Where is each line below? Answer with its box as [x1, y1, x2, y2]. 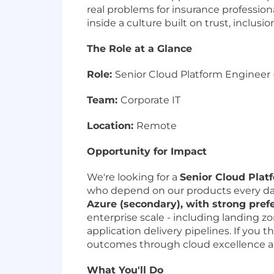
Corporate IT [120, 94, 180, 106]
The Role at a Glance [87, 43, 192, 55]
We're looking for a [87, 171, 180, 183]
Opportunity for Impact [87, 146, 207, 158]
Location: [87, 120, 136, 132]
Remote [136, 120, 177, 132]
